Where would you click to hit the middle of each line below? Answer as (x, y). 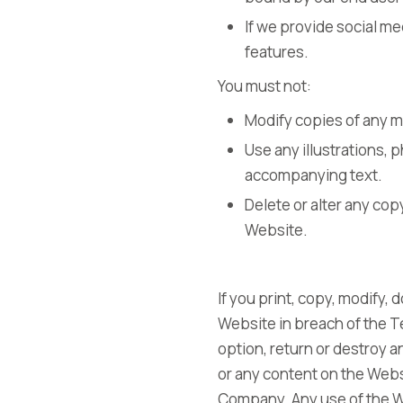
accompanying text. (313, 175)
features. (277, 52)
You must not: (264, 86)
